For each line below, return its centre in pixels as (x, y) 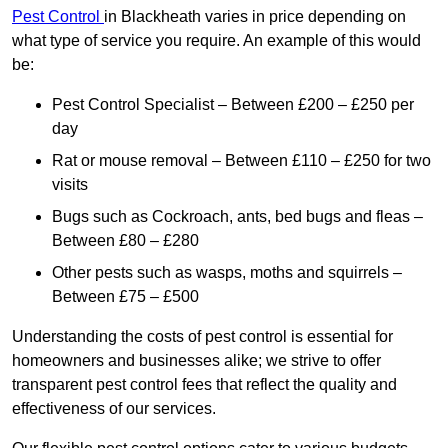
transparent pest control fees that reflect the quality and (204, 385)
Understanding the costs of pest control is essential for (202, 337)
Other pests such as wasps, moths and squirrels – (227, 273)
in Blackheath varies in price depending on (255, 17)
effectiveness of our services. (116, 409)
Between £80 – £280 (125, 241)
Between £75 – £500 (127, 297)
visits (72, 185)
